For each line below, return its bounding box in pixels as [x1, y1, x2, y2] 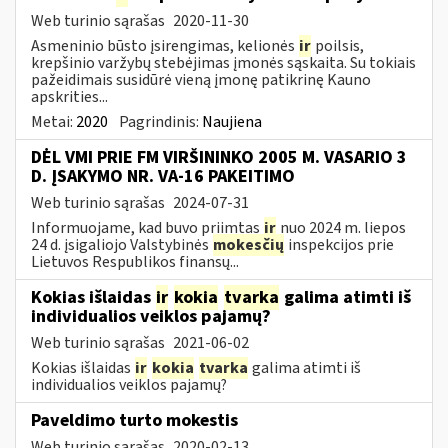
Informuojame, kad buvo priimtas [31, 216, 263, 239]
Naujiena [202, 110, 262, 133]
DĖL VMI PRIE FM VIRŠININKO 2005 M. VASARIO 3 [31, 144, 407, 170]
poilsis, [312, 34, 364, 57]
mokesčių [213, 233, 284, 256]
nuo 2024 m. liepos [277, 216, 406, 239]
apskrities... [31, 85, 108, 108]
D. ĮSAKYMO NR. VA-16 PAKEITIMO [31, 163, 295, 189]
